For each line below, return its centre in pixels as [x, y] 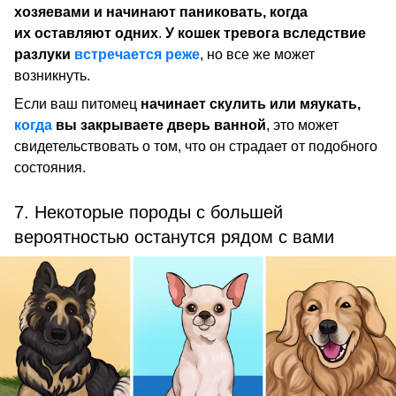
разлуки [44, 54]
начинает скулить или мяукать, [251, 103]
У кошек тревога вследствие [266, 33]
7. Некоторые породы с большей [148, 212]
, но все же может [257, 54]
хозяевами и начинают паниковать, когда [161, 11]
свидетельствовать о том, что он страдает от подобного [196, 146]
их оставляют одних [86, 33]
